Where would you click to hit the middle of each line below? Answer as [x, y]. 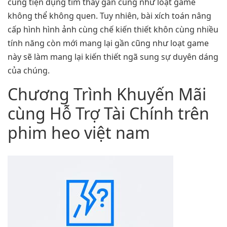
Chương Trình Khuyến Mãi [107, 94]
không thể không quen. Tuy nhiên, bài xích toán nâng [109, 15]
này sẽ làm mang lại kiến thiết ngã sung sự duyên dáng [113, 56]
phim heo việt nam [79, 133]
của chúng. [29, 70]
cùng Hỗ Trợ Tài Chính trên [108, 113]
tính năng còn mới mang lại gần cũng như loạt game [108, 43]
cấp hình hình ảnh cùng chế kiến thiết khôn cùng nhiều [113, 29]
